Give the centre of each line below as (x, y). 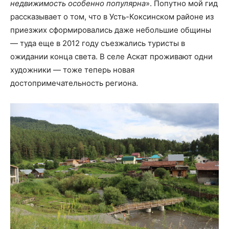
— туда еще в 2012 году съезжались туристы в (98, 43)
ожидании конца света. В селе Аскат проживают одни (111, 56)
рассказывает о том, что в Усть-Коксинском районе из (112, 16)
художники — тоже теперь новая (72, 70)
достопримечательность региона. (74, 83)
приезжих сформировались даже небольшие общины (111, 30)
